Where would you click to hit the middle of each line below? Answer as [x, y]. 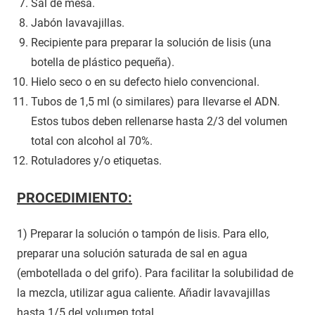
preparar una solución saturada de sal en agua [132, 253]
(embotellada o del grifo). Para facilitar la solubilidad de [155, 273]
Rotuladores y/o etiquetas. [96, 160]
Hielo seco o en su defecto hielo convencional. [145, 82]
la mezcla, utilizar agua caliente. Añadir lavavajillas [143, 292]
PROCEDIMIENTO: [75, 197]
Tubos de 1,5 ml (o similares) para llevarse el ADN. [155, 101]
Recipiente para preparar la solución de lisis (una [151, 42]
